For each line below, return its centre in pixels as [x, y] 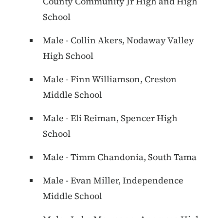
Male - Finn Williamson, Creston [110, 79]
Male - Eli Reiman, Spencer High [110, 118]
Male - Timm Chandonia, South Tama [120, 157]
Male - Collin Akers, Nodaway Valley [118, 40]
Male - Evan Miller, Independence [113, 181]
